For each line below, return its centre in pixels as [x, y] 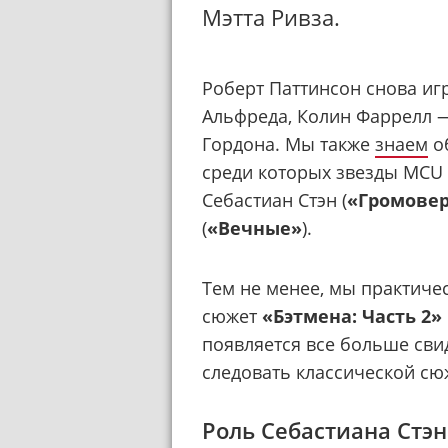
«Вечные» [254, 227]
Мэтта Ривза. [271, 17]
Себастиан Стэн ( [274, 199]
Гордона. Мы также [288, 143]
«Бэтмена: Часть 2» [352, 315]
